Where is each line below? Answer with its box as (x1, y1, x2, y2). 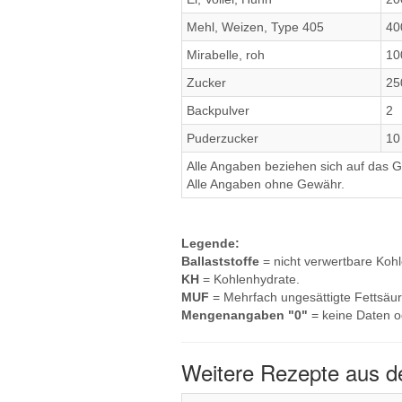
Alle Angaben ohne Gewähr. (187, 177, 345, 191)
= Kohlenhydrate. (199, 272, 300, 286)
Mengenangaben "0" (181, 308, 308, 322)
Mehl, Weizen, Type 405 (187, 20, 324, 34)
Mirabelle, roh (187, 48, 265, 62)
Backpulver (187, 103, 249, 118)
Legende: (181, 236, 240, 250)
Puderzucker (187, 131, 258, 145)
